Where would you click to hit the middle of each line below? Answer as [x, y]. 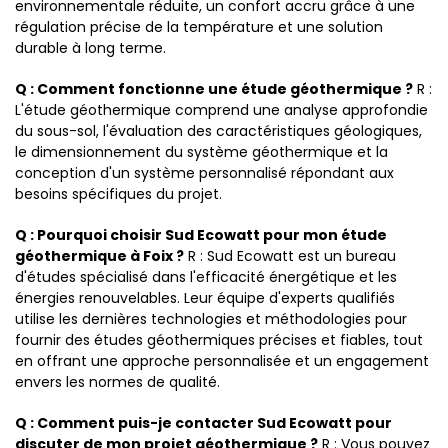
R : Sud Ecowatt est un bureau [290, 256]
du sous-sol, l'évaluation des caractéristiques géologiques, [218, 131]
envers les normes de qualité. [117, 382]
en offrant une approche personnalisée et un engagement [222, 361]
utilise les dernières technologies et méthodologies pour [211, 319]
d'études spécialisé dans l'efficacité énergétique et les [206, 277]
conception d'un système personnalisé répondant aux [204, 173]
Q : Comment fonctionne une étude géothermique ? [214, 89]
